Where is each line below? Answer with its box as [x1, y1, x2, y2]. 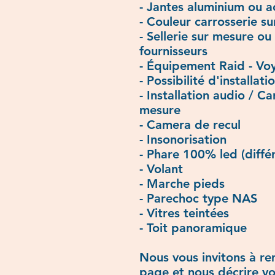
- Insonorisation [139, 131, 227, 147]
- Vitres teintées [139, 205, 229, 220]
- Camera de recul [139, 117, 241, 132]
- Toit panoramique [139, 220, 247, 235]
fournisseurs [139, 43, 207, 58]
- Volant [139, 161, 183, 176]
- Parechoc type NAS [139, 190, 257, 206]
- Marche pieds [139, 176, 225, 191]
